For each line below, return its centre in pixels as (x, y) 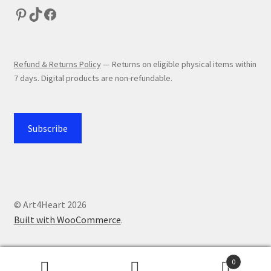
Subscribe (47, 129)
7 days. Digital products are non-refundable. (93, 78)
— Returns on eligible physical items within (178, 64)
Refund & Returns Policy (57, 64)
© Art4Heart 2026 (50, 205)
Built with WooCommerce (67, 220)
